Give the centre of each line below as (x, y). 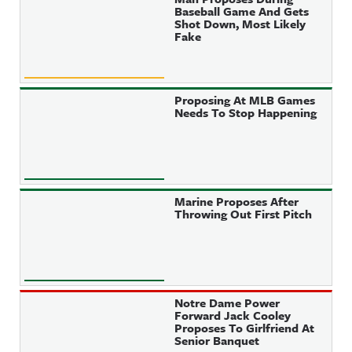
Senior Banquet (217, 340)
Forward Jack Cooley (233, 315)
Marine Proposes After (237, 201)
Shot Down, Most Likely (240, 24)
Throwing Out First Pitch (244, 214)
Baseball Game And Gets (242, 11)
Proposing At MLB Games (245, 100)
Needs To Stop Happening (246, 112)
